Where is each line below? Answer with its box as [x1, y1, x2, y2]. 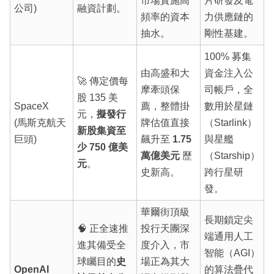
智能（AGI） [204, 248, 260, 259]
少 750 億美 [76, 142, 128, 153]
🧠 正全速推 [76, 223, 128, 234]
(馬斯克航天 [13, 117, 66, 128]
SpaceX [13, 101, 49, 112]
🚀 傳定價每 [76, 76, 128, 87]
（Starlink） [204, 117, 257, 128]
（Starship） [204, 150, 260, 161]
